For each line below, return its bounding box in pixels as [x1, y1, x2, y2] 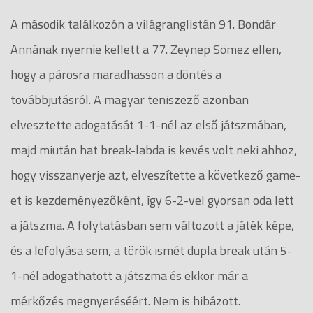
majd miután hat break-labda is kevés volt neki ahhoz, [10, 140, 297, 159]
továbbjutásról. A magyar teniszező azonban [10, 89, 249, 109]
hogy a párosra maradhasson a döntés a [10, 64, 221, 84]
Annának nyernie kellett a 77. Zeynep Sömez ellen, [10, 39, 282, 59]
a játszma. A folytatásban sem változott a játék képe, [10, 215, 294, 235]
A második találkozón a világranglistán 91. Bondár [10, 14, 276, 34]
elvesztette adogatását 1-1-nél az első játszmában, [10, 115, 286, 134]
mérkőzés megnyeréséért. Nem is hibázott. [10, 291, 243, 310]
